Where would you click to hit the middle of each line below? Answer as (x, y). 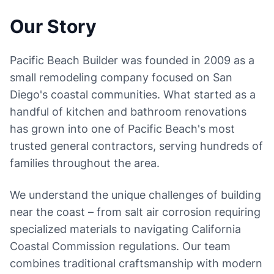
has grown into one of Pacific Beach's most (122, 129)
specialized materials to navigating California (125, 229)
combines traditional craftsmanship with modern (136, 263)
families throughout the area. (85, 163)
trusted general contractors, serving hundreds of (136, 146)
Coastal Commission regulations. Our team (120, 246)
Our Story (53, 26)
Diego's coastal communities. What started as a (133, 94)
